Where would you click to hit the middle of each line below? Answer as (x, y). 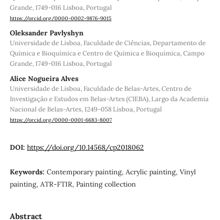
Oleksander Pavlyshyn (46, 33)
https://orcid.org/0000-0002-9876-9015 (60, 18)
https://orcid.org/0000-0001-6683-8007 (61, 120)
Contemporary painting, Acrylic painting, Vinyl (121, 172)
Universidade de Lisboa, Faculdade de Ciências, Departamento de (108, 43)
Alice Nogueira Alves (44, 79)
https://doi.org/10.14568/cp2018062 (85, 147)
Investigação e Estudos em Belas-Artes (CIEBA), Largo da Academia (109, 99)
